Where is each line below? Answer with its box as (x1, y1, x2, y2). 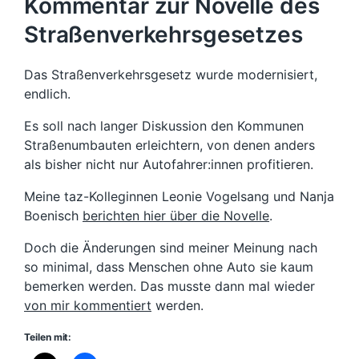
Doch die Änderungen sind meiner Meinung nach (24, 240, 317, 256)
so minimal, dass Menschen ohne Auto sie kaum (24, 259, 313, 276)
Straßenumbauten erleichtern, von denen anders (24, 137, 315, 154)
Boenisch (24, 208, 83, 224)
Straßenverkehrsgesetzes (24, 21, 303, 49)
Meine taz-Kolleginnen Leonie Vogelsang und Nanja (24, 188, 334, 205)
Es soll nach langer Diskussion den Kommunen (24, 118, 304, 135)
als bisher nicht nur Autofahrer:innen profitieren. (24, 156, 313, 173)
